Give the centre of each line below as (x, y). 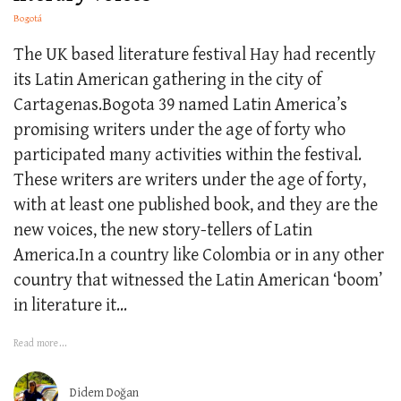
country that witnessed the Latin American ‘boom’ (198, 280)
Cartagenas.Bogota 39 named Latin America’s (180, 105)
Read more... (40, 343)
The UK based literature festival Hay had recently (195, 55)
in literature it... (70, 305)
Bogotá (28, 18)
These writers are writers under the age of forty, (190, 180)
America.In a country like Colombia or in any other (199, 255)
